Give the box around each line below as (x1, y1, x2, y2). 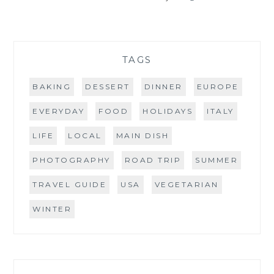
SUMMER (195, 155, 239, 165)
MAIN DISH (116, 130, 169, 140)
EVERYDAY (32, 106, 85, 116)
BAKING (32, 81, 72, 91)
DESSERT (85, 81, 130, 91)
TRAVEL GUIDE (32, 179, 107, 189)
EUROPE (196, 81, 239, 91)
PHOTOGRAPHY (32, 155, 111, 165)
